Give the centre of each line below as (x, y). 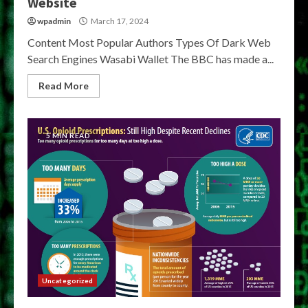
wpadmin (54, 21)
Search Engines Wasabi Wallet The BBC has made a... (151, 59)
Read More (64, 86)
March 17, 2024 (119, 21)
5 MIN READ (68, 135)
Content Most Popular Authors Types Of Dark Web (149, 42)
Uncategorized (68, 280)
